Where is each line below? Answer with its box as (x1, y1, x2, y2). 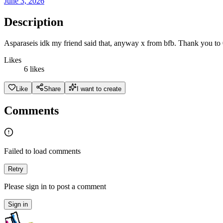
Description (4, 15, 63, 29)
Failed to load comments (4, 147, 81, 155)
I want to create (77, 85, 121, 93)
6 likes (24, 65, 44, 73)
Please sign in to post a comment (4, 182, 106, 191)
